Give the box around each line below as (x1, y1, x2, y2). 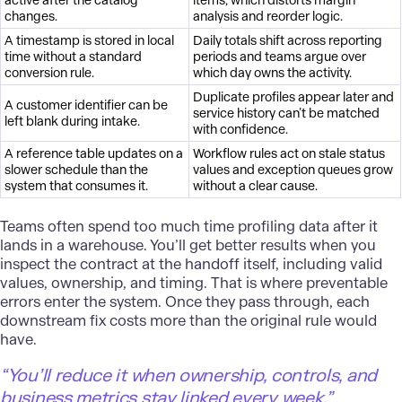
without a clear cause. (193, 178, 319, 195)
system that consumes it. (4, 178, 149, 195)
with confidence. (193, 121, 289, 138)
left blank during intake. (4, 113, 141, 130)
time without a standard (4, 48, 143, 66)
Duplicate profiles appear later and (193, 89, 395, 106)
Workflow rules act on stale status (193, 145, 386, 162)
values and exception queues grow (193, 162, 394, 179)
